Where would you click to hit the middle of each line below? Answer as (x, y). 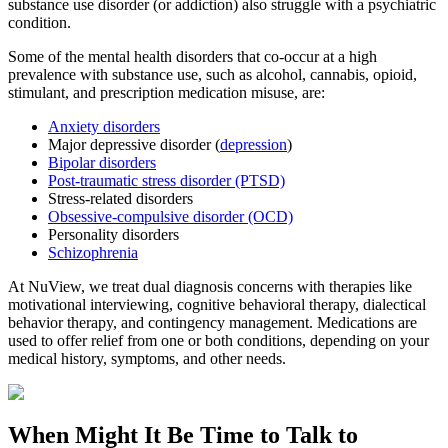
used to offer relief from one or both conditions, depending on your (218, 341)
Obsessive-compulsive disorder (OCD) (170, 217)
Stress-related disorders (120, 199)
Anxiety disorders (104, 127)
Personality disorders (113, 235)
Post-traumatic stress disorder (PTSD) (166, 181)
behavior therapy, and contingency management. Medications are (212, 323)
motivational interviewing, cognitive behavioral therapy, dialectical (217, 305)
